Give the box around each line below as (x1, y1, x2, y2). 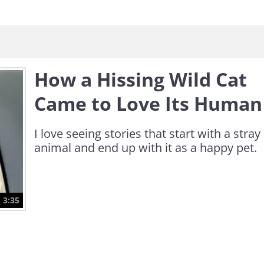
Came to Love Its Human (34, 91, 262, 116)
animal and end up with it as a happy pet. (34, 140, 257, 156)
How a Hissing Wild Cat (34, 67, 247, 92)
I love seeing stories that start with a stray (34, 126, 260, 141)
